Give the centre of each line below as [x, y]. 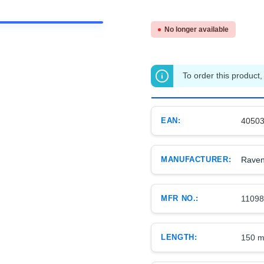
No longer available [197, 29]
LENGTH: [179, 237]
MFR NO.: [180, 198]
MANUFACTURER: [196, 159]
